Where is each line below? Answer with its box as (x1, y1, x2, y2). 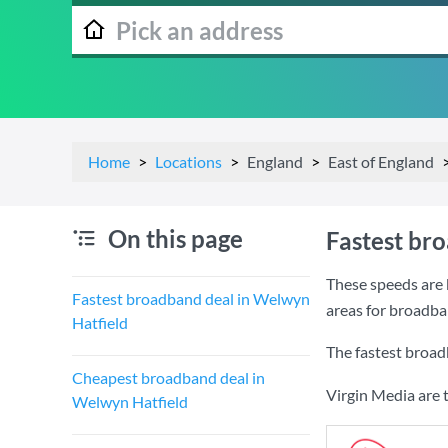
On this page (108, 224, 243, 253)
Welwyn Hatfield (72, 392, 188, 411)
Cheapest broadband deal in (72, 368, 265, 387)
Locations (155, 152, 222, 171)
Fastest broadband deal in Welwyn (72, 289, 310, 308)
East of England (328, 152, 434, 171)
